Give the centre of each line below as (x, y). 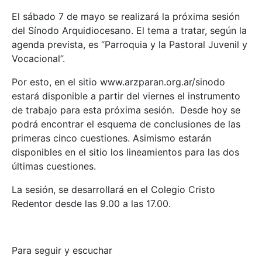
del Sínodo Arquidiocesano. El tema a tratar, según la (129, 30)
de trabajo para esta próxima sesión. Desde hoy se (126, 110)
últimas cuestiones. (54, 166)
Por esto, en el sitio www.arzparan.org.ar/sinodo (118, 82)
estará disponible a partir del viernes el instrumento (126, 96)
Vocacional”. (38, 58)
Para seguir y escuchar (62, 250)
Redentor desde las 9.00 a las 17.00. (91, 203)
